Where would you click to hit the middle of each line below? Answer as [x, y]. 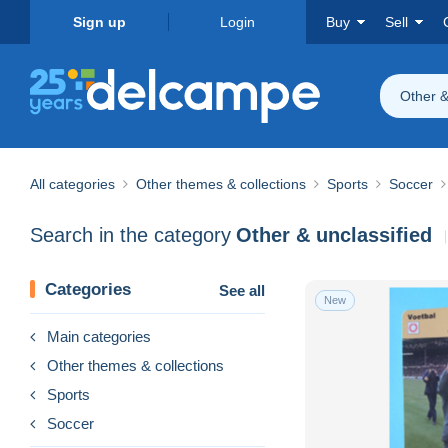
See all [242, 290]
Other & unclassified [334, 235]
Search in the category [130, 235]
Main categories [99, 336]
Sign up [99, 22]
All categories [72, 183]
